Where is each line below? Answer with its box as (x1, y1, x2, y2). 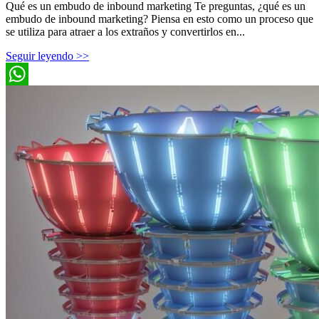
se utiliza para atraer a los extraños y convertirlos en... (6, 25, 245, 38)
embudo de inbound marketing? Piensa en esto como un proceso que (6, 12, 313, 25)
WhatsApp (6, 90, 54, 103)
